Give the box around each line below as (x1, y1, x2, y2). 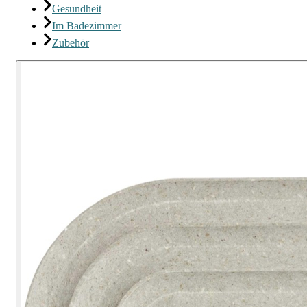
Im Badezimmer (52, 20, 121, 32)
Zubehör (52, 37, 89, 49)
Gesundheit (52, 3, 101, 14)
